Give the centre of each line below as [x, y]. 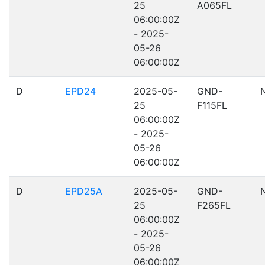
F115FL [212, 105]
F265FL [214, 205]
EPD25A [84, 191]
